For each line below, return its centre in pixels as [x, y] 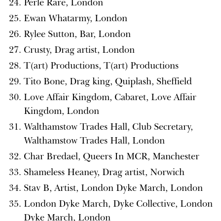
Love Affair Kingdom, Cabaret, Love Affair [110, 97]
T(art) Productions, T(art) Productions [101, 65]
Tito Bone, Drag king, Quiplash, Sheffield [108, 81]
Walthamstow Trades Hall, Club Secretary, [108, 127]
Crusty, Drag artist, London [79, 50]
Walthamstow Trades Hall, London [94, 140]
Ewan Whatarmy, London [75, 18]
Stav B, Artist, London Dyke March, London [113, 188]
